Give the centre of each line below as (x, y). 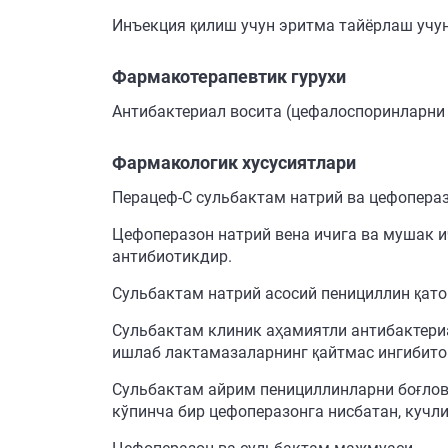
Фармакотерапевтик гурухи (229, 76)
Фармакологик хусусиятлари (234, 162)
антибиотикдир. (172, 256)
